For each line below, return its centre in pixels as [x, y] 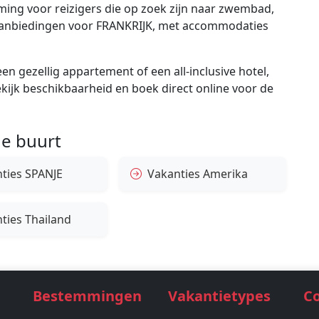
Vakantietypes [219, 296]
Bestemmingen [87, 296]
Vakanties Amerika [198, 174]
